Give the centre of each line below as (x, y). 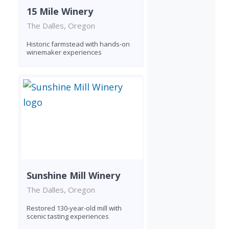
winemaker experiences (64, 52)
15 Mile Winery (60, 11)
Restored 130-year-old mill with (74, 208)
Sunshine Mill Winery (73, 175)
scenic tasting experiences (68, 216)
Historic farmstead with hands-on (78, 44)
